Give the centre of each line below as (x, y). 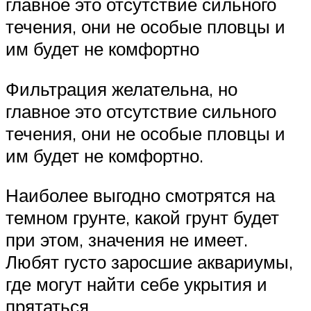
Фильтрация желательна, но (121, 89)
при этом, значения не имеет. (127, 240)
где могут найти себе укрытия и (136, 284)
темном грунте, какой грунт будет (142, 218)
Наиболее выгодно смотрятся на (140, 195)
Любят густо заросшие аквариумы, (149, 262)
